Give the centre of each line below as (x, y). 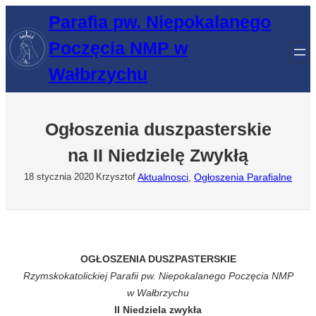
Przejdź (22, 13)
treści (17, 47)
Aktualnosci (163, 177)
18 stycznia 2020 (59, 177)
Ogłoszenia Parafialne (243, 177)
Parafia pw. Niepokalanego (160, 22)
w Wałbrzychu (158, 292)
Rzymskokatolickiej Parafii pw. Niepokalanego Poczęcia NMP (158, 275)
